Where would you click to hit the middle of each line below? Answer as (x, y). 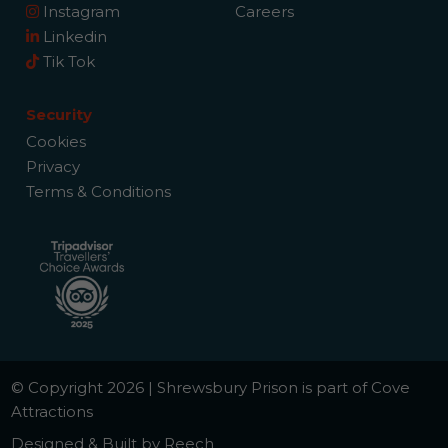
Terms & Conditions (99, 192)
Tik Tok (67, 61)
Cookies (56, 142)
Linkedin (73, 36)
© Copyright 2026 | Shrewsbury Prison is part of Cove (211, 388)
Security (59, 114)
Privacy (53, 167)
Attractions (52, 412)
